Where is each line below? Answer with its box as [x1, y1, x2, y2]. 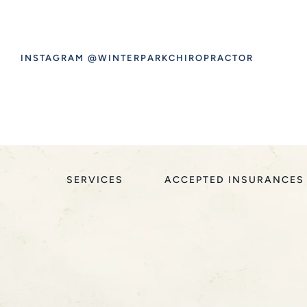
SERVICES [66, 173, 124, 186]
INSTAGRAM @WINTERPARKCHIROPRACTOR [21, 52, 254, 63]
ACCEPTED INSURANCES [164, 173, 305, 186]
